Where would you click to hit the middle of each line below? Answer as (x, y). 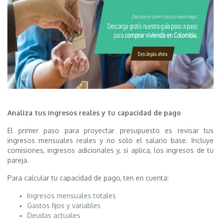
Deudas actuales (54, 216)
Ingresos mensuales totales (72, 196)
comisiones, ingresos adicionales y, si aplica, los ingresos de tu (110, 150)
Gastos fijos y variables (64, 206)
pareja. (18, 160)
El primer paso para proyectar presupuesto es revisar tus (110, 131)
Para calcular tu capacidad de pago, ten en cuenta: (88, 178)
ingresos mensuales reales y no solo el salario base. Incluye (110, 141)
